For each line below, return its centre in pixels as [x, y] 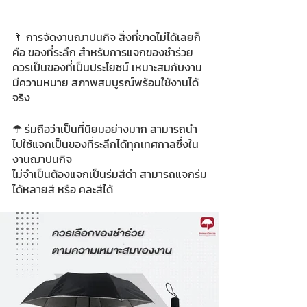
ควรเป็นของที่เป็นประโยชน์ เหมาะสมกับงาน [109, 67]
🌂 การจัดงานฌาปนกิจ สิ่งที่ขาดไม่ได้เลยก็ [107, 37]
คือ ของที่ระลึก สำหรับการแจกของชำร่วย [104, 52]
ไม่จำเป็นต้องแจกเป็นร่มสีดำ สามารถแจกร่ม [110, 174]
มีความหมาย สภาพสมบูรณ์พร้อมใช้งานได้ [106, 83]
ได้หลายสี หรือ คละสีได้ [63, 189]
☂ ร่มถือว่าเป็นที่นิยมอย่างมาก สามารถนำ [105, 129]
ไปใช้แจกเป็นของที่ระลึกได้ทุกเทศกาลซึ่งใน [106, 144]
